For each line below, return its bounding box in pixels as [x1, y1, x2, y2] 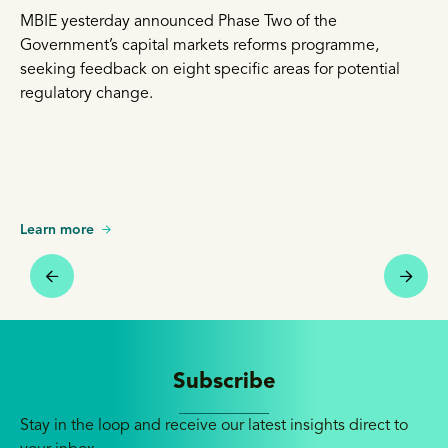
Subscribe [172, 371, 276, 394]
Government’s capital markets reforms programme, [20, 38, 379, 55]
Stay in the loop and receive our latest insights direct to [20, 418, 408, 435]
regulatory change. [20, 86, 153, 103]
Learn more [20, 223, 94, 238]
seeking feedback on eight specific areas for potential [20, 62, 400, 79]
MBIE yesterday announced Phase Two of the [20, 14, 337, 31]
